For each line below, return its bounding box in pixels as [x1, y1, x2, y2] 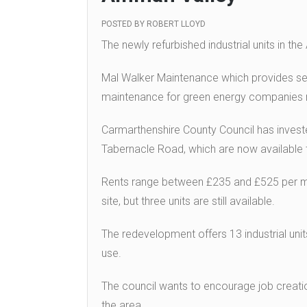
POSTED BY [101, 19, 147, 29]
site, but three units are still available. [101, 195, 275, 208]
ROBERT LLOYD [147, 19, 206, 29]
